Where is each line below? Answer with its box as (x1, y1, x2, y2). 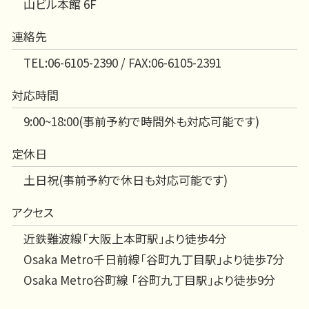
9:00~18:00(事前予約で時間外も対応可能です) (23, 112, 259, 130)
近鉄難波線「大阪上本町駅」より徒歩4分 (23, 229, 226, 247)
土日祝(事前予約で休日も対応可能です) (23, 170, 228, 188)
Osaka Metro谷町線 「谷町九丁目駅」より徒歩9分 (23, 270, 275, 288)
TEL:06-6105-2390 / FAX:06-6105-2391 (23, 53, 221, 71)
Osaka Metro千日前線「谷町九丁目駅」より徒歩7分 (23, 250, 284, 268)
